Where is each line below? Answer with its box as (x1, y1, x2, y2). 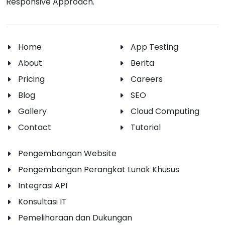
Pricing (18, 73, 45, 85)
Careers (131, 73, 163, 85)
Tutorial (131, 122, 161, 134)
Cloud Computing (131, 105, 199, 118)
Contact (18, 122, 51, 134)
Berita (131, 57, 154, 69)
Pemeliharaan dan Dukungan (18, 212, 132, 224)
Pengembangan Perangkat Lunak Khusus (18, 164, 179, 176)
